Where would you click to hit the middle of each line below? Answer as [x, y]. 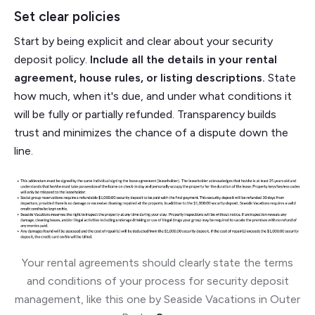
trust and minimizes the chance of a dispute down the [151, 133]
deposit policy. [52, 60]
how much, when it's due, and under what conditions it [153, 96]
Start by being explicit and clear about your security [143, 41]
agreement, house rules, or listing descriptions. [140, 78]
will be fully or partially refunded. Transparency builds [145, 115]
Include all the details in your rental [184, 60]
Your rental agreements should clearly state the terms [157, 263]
